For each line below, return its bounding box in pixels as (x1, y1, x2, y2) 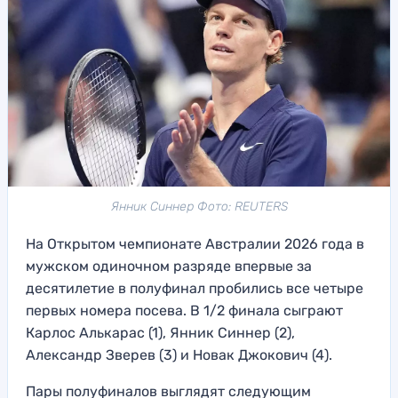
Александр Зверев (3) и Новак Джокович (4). (26, 346, 332, 363)
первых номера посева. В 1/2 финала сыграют (26, 301, 343, 319)
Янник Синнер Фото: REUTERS (110, 198, 288, 214)
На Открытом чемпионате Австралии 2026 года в (26, 235, 364, 252)
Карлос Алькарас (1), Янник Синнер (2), (26, 323, 295, 341)
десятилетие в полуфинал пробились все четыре (26, 279, 363, 297)
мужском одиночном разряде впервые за (26, 257, 312, 275)
